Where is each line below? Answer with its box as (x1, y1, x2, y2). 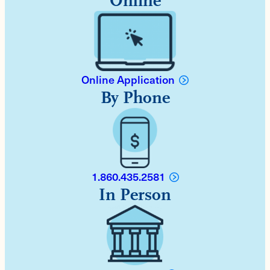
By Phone (100, 87, 170, 108)
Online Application (81, 71, 175, 88)
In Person (99, 184, 171, 206)
